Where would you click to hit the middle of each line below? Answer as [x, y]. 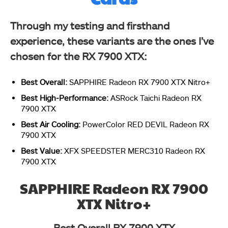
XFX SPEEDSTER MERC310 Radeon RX [135, 150]
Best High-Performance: [66, 97]
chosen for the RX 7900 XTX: [79, 56]
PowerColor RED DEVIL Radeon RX [146, 124]
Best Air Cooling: [52, 124]
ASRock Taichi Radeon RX [156, 97]
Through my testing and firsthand [90, 25]
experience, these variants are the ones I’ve [112, 40]
